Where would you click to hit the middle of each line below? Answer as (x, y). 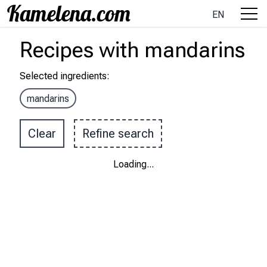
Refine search (118, 133)
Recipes (57, 50)
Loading (130, 164)
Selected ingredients (63, 76)
